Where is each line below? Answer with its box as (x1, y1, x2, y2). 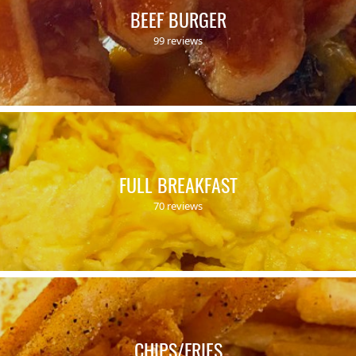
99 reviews (153, 33, 203, 48)
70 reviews (153, 199, 203, 213)
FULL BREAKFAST (118, 170, 238, 199)
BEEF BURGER (130, 5, 226, 33)
